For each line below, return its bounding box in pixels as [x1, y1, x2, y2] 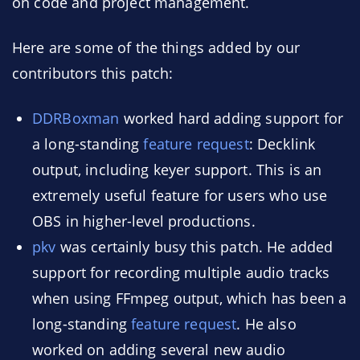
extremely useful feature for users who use [32, 186, 328, 205]
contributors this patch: [12, 63, 174, 83]
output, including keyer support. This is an [32, 160, 322, 179]
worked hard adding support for [119, 108, 344, 128]
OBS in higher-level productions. [32, 211, 256, 231]
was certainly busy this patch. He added [55, 237, 333, 256]
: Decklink [248, 134, 316, 153]
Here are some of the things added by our [12, 38, 300, 57]
